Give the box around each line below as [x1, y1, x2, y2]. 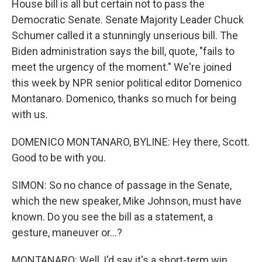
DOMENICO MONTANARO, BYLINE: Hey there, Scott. [12, 136, 250, 148]
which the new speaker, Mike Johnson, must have [12, 195, 242, 207]
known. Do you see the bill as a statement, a [12, 211, 213, 223]
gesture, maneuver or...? [12, 226, 122, 239]
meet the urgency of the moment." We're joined [12, 61, 232, 73]
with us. [12, 108, 48, 120]
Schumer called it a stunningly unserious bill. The [12, 29, 238, 42]
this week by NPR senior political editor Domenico [12, 77, 242, 89]
